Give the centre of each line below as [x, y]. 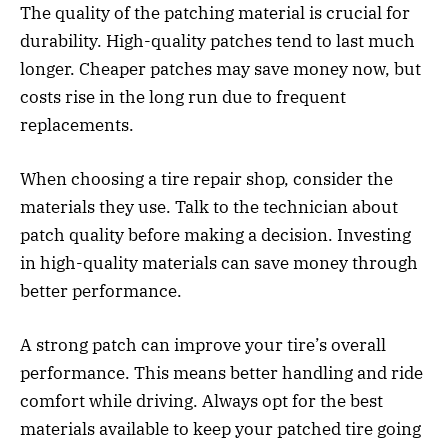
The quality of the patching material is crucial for [215, 13]
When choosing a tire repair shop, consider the [206, 179]
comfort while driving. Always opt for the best [201, 401]
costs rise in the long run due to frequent [183, 97]
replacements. [77, 125]
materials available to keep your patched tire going [220, 429]
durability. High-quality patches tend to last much [217, 41]
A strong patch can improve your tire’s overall [203, 345]
